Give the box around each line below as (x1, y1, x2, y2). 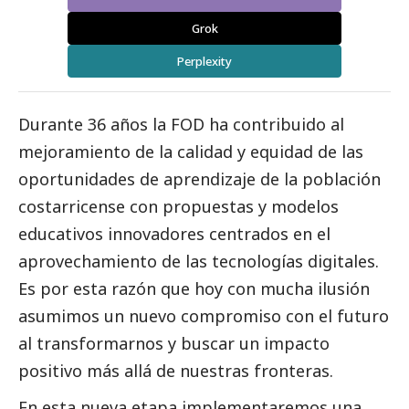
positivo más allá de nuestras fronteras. (18, 360, 333, 383)
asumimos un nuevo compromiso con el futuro (18, 305, 389, 328)
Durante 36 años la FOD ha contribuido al (18, 113, 344, 136)
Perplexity (177, 53, 232, 70)
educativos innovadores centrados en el (18, 223, 330, 246)
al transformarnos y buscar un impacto (18, 332, 330, 355)
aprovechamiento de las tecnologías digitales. (18, 250, 379, 273)
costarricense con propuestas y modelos (18, 195, 339, 218)
